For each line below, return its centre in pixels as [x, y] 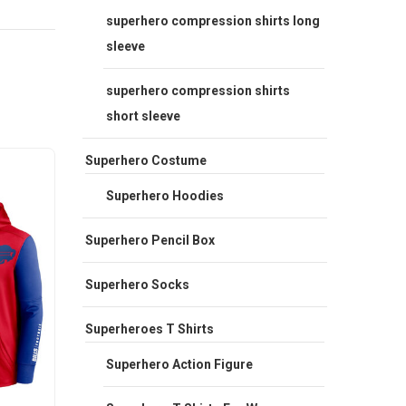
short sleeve [143, 116]
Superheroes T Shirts [150, 329]
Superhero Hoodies [165, 195]
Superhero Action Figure [179, 364]
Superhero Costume [146, 160]
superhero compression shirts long [213, 20]
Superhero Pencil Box [150, 240]
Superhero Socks [137, 284]
